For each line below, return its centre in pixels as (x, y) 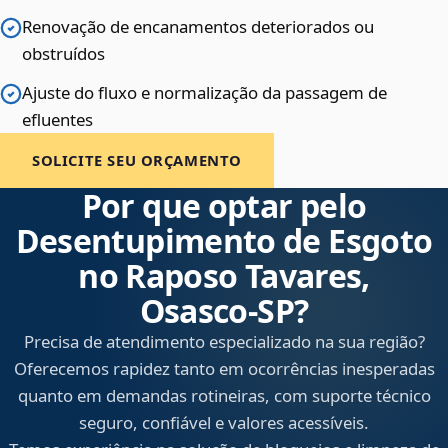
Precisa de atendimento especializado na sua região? (224, 342)
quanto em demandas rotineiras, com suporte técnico (224, 396)
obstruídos (63, 54)
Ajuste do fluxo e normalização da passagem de (204, 93)
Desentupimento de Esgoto (224, 241)
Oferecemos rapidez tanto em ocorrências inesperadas (224, 369)
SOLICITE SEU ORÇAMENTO (137, 160)
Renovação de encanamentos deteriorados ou (198, 27)
